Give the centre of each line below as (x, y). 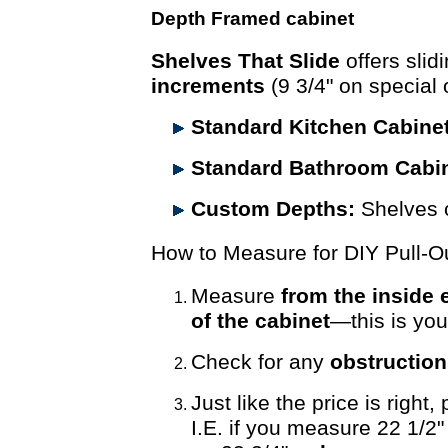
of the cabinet (260, 321)
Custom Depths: (273, 208)
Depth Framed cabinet (252, 19)
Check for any (260, 362)
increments (208, 85)
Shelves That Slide (245, 60)
